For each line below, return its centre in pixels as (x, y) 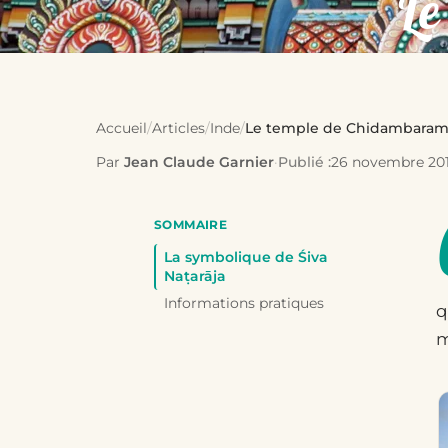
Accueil (121, 128)
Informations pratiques (244, 303)
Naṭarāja (195, 276)
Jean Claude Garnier (199, 162)
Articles (178, 128)
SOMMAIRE (191, 224)
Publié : (304, 162)
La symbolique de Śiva (246, 257)
